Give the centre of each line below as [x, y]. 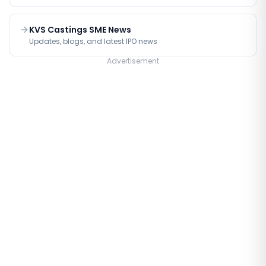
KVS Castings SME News [80, 30]
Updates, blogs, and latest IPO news [93, 41]
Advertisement [133, 61]
